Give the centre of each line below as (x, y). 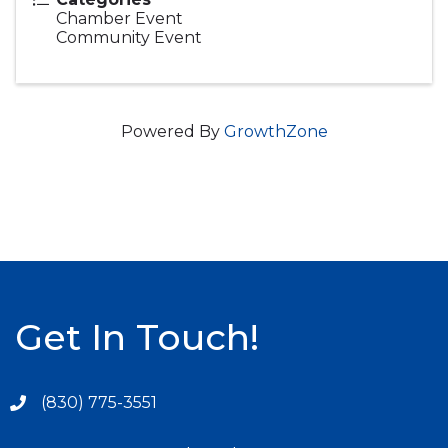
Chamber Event (119, 19)
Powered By (172, 132)
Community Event (129, 38)
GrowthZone (275, 132)
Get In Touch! (137, 337)
